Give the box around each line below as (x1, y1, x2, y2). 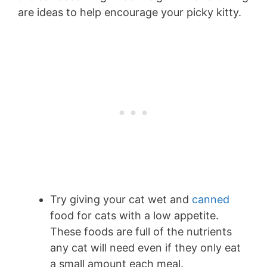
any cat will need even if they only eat (50, 241, 241, 254)
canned (192, 193, 229, 206)
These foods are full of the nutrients (50, 225, 232, 238)
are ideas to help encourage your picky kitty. (18, 5, 244, 18)
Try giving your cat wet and (50, 193, 192, 206)
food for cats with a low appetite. (50, 209, 219, 222)
